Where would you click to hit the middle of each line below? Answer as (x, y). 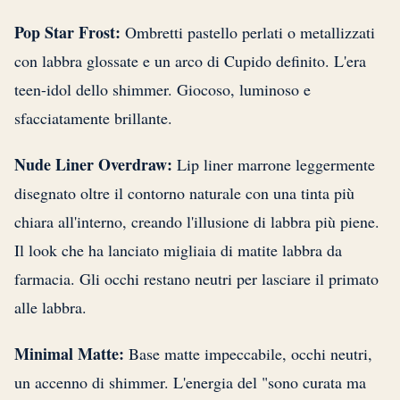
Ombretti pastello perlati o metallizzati (248, 33)
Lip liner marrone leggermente (274, 165)
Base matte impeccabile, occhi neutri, (248, 354)
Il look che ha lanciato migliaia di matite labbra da (178, 250)
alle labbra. (50, 308)
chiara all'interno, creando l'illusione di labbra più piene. (197, 222)
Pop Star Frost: (67, 33)
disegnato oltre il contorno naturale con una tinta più (184, 193)
